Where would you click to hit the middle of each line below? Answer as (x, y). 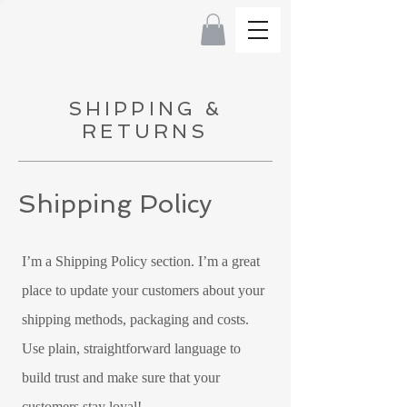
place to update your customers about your (143, 290)
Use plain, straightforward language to (131, 348)
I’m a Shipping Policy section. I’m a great (141, 261)
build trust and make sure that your (121, 377)
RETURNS (145, 131)
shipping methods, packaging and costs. (135, 319)
